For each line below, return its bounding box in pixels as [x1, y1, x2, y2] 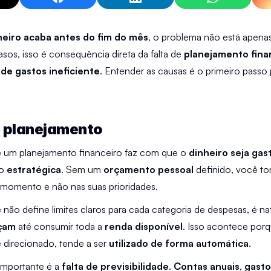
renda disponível [105, 220, 183, 232]
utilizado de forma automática [109, 237, 249, 249]
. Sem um [61, 163, 103, 175]
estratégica [7, 163, 61, 175]
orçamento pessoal [103, 163, 194, 175]
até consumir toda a [16, 220, 105, 232]
